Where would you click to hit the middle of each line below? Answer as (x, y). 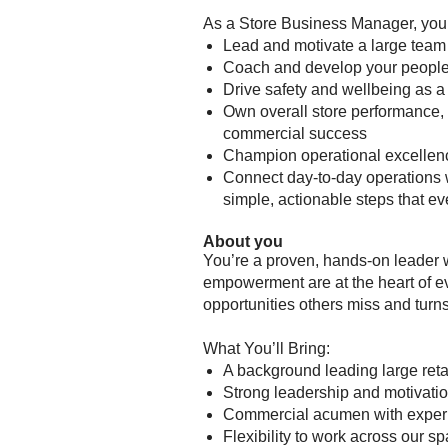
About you (243, 241)
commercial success (299, 133)
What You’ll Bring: (270, 348)
